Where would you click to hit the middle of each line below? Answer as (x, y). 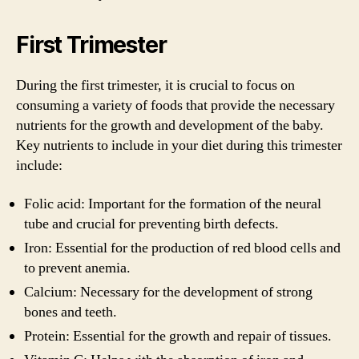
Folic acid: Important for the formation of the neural (173, 204)
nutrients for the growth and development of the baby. (170, 125)
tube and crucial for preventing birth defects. (151, 224)
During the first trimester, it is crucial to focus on (155, 85)
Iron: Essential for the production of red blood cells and (182, 248)
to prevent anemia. (77, 268)
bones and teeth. (71, 312)
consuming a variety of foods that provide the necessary (175, 105)
